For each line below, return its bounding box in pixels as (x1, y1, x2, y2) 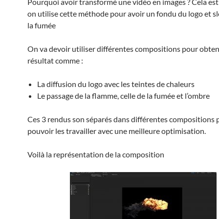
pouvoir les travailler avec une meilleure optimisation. (27, 126, 206, 136)
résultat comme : (27, 56, 83, 66)
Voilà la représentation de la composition (27, 150, 164, 159)
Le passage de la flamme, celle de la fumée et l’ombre (37, 91, 210, 101)
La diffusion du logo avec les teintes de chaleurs (37, 79, 195, 89)
